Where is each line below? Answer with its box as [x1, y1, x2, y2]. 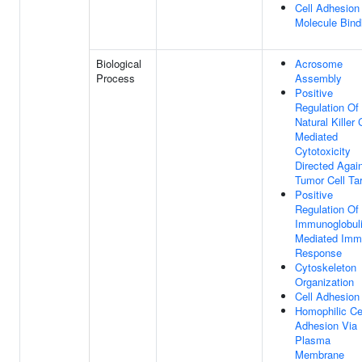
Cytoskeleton [295, 259, 356, 275]
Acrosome [295, 56, 343, 71]
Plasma [295, 332, 330, 347]
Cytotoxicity [295, 143, 351, 158]
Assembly [295, 70, 342, 86]
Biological [96, 56, 141, 71]
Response [295, 245, 342, 260]
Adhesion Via [295, 318, 357, 333]
